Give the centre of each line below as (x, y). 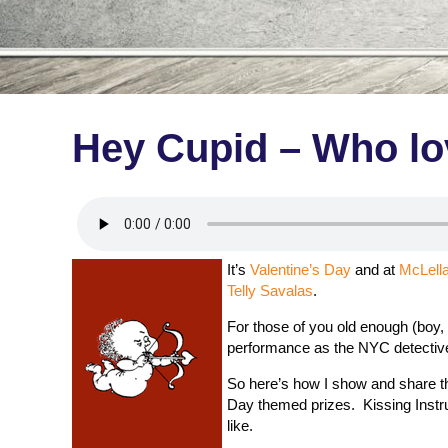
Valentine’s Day (300, 269)
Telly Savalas (270, 290)
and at (375, 269)
